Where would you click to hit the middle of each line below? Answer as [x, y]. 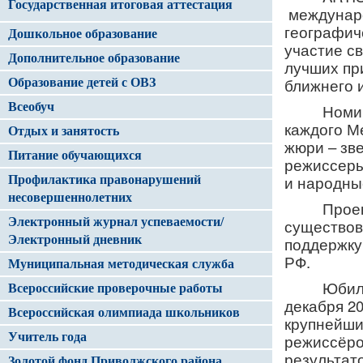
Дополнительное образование [94, 58]
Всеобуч [31, 107]
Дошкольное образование [83, 34]
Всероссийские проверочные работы [115, 288]
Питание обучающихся [75, 155]
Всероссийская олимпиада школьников [124, 312]
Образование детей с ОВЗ [82, 82]
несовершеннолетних [70, 197]
